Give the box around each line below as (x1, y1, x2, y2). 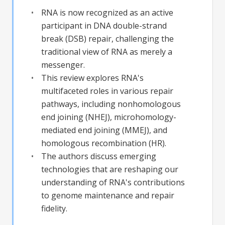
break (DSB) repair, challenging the (41, 33, 174, 45)
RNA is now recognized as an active (41, 7, 173, 19)
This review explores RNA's (41, 72, 144, 84)
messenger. (41, 59, 85, 71)
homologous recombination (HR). (41, 138, 166, 149)
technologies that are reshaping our (41, 164, 178, 175)
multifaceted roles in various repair (41, 85, 173, 97)
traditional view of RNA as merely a (41, 46, 172, 58)
